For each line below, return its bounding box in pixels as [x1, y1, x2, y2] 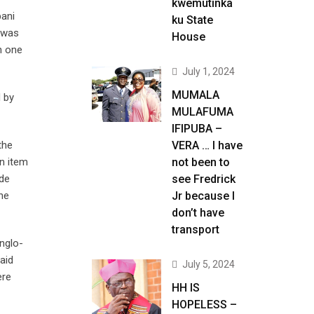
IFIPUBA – [172, 122, 222, 135]
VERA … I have [172, 139, 243, 152]
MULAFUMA [172, 105, 233, 118]
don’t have [172, 206, 224, 219]
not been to [172, 156, 230, 169]
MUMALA [172, 88, 219, 102]
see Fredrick [172, 172, 235, 186]
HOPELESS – [172, 298, 237, 311]
